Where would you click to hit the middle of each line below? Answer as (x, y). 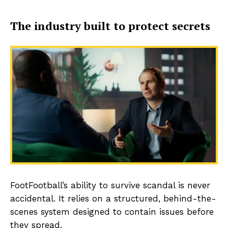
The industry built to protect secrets (110, 26)
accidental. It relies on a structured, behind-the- (113, 199)
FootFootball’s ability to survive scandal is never (110, 186)
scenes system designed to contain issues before (112, 212)
